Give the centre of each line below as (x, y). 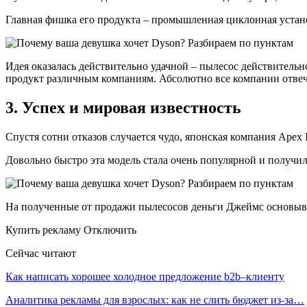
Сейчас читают (41, 254)
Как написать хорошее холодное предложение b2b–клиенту (145, 277)
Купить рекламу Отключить (71, 230)
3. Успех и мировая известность (123, 108)
